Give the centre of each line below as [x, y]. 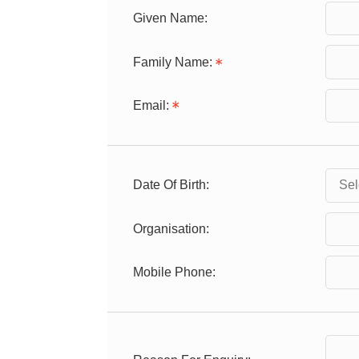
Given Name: [171, 18]
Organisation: [171, 228]
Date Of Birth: [171, 185]
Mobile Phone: [175, 272]
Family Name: [173, 62]
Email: [151, 105]
